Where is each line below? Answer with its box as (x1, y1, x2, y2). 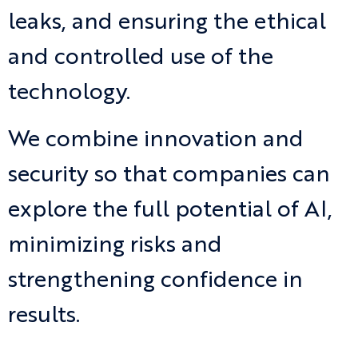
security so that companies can (8, 164, 330, 187)
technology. (8, 82, 130, 105)
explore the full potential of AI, (8, 199, 332, 222)
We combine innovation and (8, 129, 304, 152)
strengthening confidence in (8, 269, 303, 292)
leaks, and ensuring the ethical (8, 11, 326, 34)
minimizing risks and (8, 234, 222, 257)
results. (8, 304, 80, 328)
